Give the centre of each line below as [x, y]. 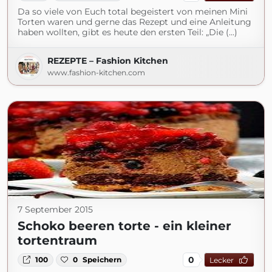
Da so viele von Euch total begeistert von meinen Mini [133, 12]
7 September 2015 [55, 209]
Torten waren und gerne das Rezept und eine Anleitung [134, 22]
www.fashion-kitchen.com [96, 73]
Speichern [102, 260]
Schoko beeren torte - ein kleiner [124, 226]
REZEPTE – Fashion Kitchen [108, 61]
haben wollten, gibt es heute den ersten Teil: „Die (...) [127, 32]
